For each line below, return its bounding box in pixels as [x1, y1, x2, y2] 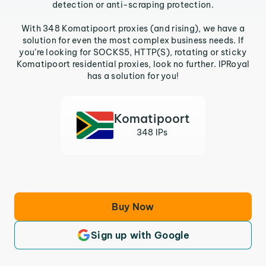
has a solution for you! [87, 71, 179, 81]
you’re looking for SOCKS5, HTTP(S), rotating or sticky [19, 47, 247, 58]
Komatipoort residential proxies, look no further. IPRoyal [16, 59, 250, 69]
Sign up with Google [90, 229, 190, 241]
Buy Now [112, 201, 154, 213]
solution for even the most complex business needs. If [22, 35, 244, 46]
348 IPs [136, 127, 168, 138]
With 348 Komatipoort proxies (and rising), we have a [21, 23, 245, 34]
